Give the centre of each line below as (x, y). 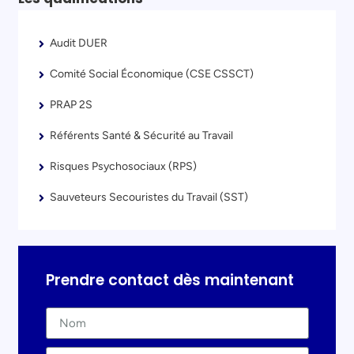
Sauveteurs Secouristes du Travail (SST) (149, 197)
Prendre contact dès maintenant (169, 281)
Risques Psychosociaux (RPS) (124, 166)
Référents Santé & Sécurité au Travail (142, 135)
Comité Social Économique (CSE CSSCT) (152, 73)
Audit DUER (79, 43)
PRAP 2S (72, 104)
